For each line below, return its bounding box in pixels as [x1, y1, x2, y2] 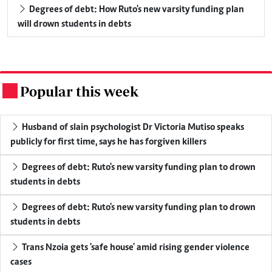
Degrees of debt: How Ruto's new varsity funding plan [27, 5, 244, 15]
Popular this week [20, 83, 138, 100]
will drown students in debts [18, 19, 131, 30]
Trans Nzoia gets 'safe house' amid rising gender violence [20, 243, 250, 253]
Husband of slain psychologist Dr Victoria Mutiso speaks [20, 123, 244, 133]
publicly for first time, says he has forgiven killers [10, 137, 206, 148]
